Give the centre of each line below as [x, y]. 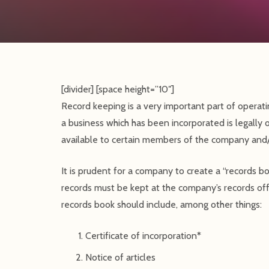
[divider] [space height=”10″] [118, 89]
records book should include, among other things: [162, 204]
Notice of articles [120, 257]
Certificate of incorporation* [143, 235]
